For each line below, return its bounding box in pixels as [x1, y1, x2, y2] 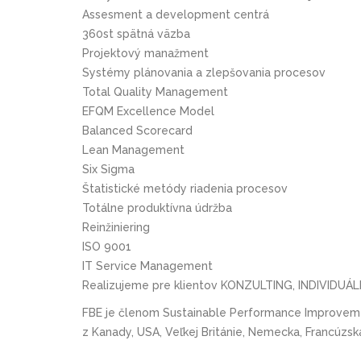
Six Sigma [82, 162, 135, 176]
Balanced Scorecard [82, 123, 193, 137]
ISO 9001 [82, 239, 131, 253]
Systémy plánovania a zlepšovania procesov [82, 65, 326, 79]
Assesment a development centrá [82, 7, 269, 21]
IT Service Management [82, 259, 213, 272]
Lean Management [82, 143, 185, 156]
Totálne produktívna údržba [82, 201, 232, 214]
